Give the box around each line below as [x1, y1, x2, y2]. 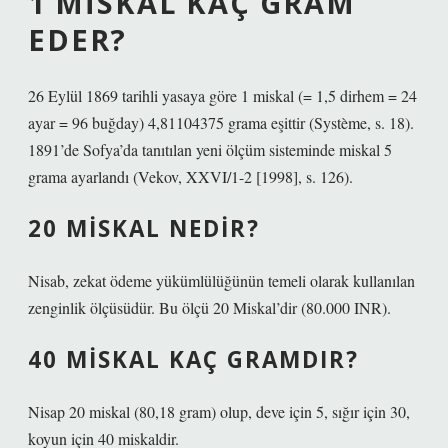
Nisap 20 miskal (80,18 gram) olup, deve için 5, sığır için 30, [28, 401, 410, 422]
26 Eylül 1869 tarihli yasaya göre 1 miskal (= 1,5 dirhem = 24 [28, 85, 417, 106]
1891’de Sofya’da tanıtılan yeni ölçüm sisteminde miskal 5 [28, 139, 392, 160]
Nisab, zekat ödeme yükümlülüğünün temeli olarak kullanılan [28, 270, 415, 291]
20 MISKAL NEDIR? [28, 213, 260, 244]
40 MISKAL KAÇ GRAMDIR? [28, 344, 359, 375]
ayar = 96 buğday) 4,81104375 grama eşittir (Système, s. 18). [28, 112, 414, 133]
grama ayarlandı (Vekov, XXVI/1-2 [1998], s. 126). [28, 166, 353, 187]
